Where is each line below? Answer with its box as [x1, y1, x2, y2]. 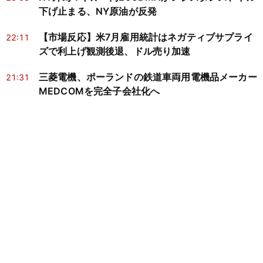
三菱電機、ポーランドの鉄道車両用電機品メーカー [39, 71, 257, 83]
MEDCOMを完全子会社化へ [39, 85, 160, 97]
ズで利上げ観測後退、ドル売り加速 [39, 45, 191, 58]
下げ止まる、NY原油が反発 [39, 5, 157, 18]
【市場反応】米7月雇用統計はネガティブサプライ [39, 31, 253, 43]
